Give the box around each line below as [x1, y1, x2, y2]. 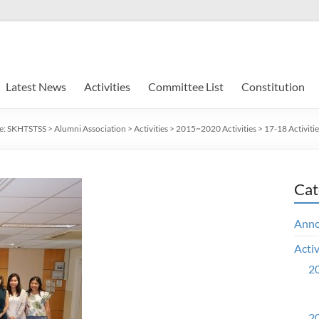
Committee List [148, 80, 224, 93]
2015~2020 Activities [176, 123, 256, 134]
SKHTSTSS [7, 123, 46, 134]
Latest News [6, 80, 66, 93]
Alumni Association [54, 123, 126, 134]
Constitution [241, 80, 305, 93]
